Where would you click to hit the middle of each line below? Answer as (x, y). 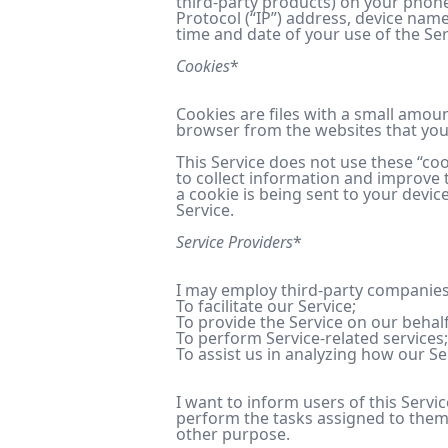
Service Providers (234, 242)
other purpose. (233, 434)
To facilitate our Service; (266, 306)
